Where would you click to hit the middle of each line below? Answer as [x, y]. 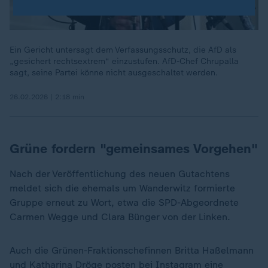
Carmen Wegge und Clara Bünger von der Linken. [120, 217]
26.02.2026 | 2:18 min [47, 97]
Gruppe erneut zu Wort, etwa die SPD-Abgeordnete [124, 202]
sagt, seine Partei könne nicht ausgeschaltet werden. [114, 73]
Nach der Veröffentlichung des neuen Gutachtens [120, 174]
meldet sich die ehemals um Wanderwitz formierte [122, 188]
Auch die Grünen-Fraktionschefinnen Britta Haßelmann [132, 250]
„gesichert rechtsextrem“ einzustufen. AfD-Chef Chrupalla [124, 61]
